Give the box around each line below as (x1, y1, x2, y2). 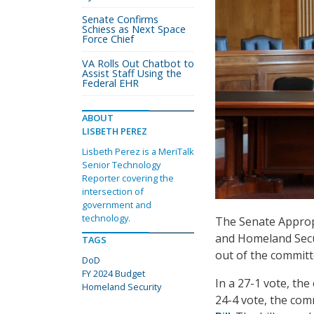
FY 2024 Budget (82, 267, 145, 280)
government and (82, 198, 151, 211)
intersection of (82, 185, 144, 198)
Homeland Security (82, 280, 161, 293)
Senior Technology (82, 158, 161, 171)
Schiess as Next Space (82, 22, 186, 36)
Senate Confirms (82, 13, 158, 26)
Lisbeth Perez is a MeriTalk (82, 145, 194, 158)
